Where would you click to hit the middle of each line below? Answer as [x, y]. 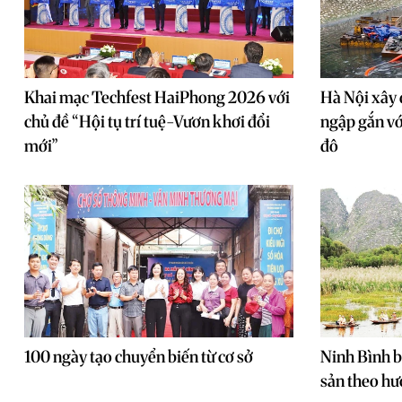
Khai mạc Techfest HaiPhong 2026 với [157, 97]
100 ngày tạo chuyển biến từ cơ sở [139, 357]
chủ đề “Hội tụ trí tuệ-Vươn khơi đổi [147, 122]
